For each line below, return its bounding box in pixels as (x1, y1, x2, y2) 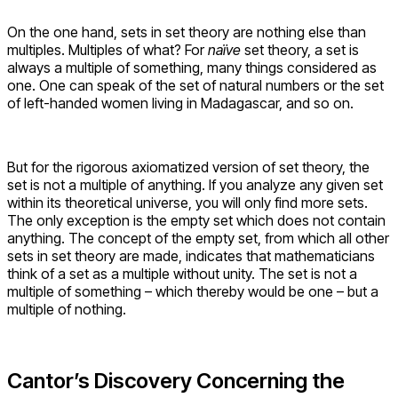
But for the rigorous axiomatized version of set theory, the (7, 158, 370, 177)
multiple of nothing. (7, 300, 126, 319)
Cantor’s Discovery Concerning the (7, 368, 345, 394)
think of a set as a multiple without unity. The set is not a (7, 265, 357, 283)
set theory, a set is (241, 41, 359, 60)
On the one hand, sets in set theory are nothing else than (7, 23, 366, 42)
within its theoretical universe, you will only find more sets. (7, 194, 368, 212)
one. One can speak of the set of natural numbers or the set (7, 76, 384, 95)
